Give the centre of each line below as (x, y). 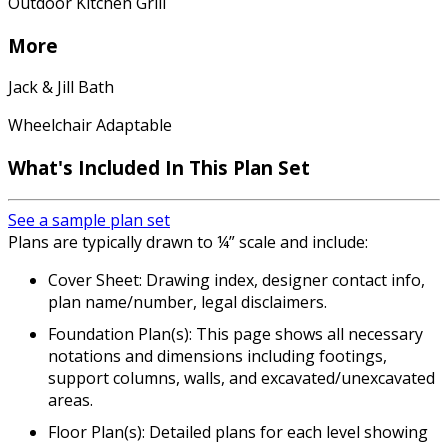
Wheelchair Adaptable (90, 125)
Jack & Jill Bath (61, 87)
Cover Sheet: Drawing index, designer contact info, (236, 279)
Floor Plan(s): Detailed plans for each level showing (238, 431)
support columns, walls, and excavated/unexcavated (241, 377)
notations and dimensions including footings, (217, 355)
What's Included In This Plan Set (159, 168)
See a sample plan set (89, 219)
